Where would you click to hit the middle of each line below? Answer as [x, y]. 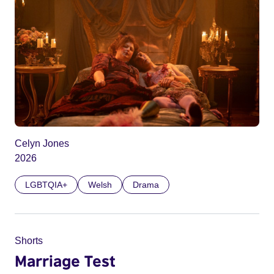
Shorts [29, 241]
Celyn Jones [42, 144]
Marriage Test [65, 261]
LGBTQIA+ [46, 185]
